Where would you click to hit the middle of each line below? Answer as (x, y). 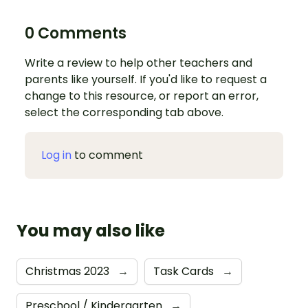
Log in (56, 155)
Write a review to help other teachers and (139, 63)
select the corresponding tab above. (124, 112)
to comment (107, 155)
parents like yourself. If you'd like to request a (146, 79)
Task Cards (185, 271)
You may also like (91, 231)
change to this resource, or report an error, (142, 96)
